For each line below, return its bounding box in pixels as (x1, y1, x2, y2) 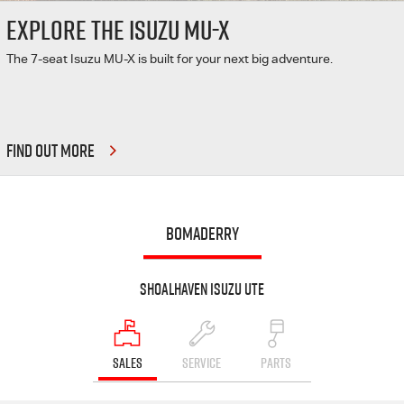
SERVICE (182, 352, 221, 372)
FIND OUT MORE (6, 137, 95, 163)
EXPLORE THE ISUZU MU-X (6, 10, 230, 49)
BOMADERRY (165, 220, 239, 246)
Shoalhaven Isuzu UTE (140, 277, 264, 300)
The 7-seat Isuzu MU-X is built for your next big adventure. (6, 50, 333, 66)
